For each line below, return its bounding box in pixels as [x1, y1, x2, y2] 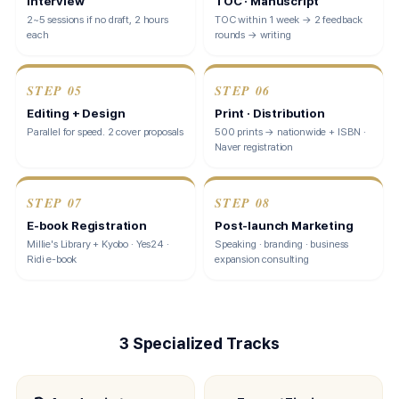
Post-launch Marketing [215, 218, 354, 232]
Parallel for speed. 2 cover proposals [27, 126, 184, 138]
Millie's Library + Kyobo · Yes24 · [27, 238, 169, 250]
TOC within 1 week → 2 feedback [215, 13, 363, 26]
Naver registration [215, 141, 294, 153]
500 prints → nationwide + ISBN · [215, 126, 366, 138]
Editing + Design [27, 106, 126, 120]
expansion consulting [215, 253, 309, 265]
